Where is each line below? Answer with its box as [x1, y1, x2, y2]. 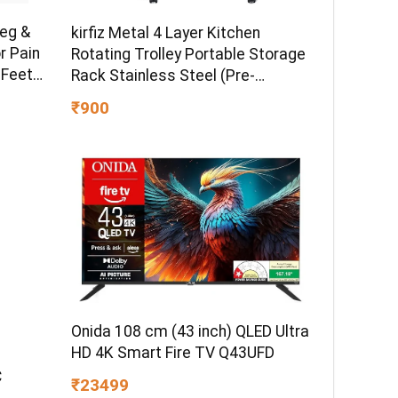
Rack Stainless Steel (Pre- [71, 66, 256, 84]
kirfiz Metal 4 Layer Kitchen [71, 23, 261, 42]
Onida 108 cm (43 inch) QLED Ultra [71, 322, 310, 341]
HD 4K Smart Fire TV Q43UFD [71, 344, 275, 362]
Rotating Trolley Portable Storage [71, 44, 306, 63]
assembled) [71, 87, 157, 106]
